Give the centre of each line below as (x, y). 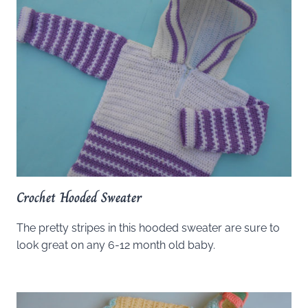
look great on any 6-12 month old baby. (116, 245)
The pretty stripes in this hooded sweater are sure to (148, 228)
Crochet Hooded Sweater (79, 198)
